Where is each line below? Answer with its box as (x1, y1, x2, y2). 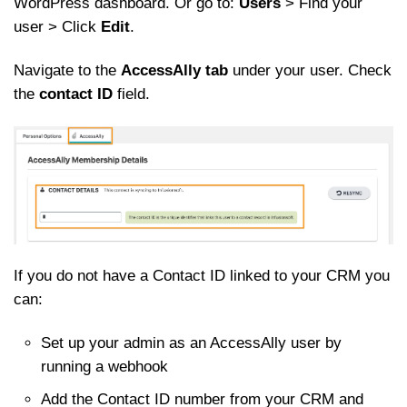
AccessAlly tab (121, 62, 228, 80)
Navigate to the (14, 62, 121, 80)
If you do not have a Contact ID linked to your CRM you (14, 267, 390, 285)
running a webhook (41, 358, 168, 376)
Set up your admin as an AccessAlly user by (41, 334, 342, 352)
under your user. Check (228, 62, 392, 80)
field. (113, 85, 150, 104)
